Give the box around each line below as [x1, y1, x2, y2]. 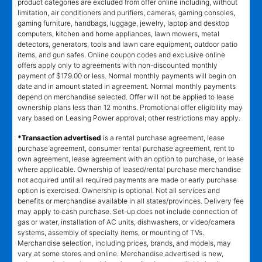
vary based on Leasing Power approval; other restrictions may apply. [18, 113, 240, 123]
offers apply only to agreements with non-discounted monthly [18, 61, 218, 70]
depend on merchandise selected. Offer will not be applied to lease [18, 92, 234, 102]
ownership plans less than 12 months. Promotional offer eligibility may [18, 103, 243, 112]
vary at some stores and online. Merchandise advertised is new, [18, 249, 223, 258]
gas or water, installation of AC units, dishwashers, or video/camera [18, 218, 235, 227]
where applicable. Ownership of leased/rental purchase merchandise [18, 165, 241, 174]
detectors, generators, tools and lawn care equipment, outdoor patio [18, 40, 237, 49]
